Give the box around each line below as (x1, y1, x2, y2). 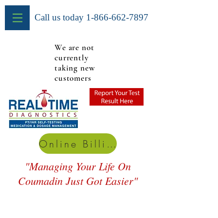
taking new (54, 63, 95, 73)
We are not (54, 42, 94, 53)
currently (54, 53, 89, 63)
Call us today (35, 12, 86, 22)
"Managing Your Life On (25, 159, 131, 173)
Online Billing (107, 137, 116, 150)
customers (54, 73, 91, 83)
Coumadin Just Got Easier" (18, 173, 138, 188)
